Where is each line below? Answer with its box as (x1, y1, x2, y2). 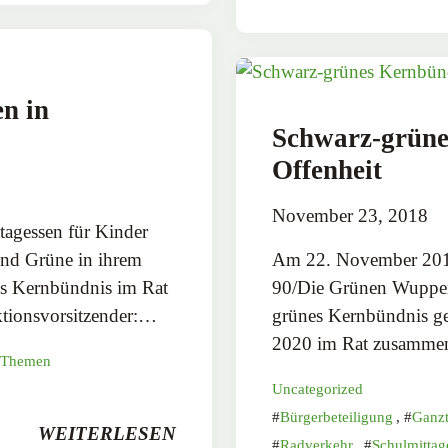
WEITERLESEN (38, 423, 176, 445)
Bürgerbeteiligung (280, 409, 393, 426)
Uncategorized (272, 381, 363, 398)
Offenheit (272, 155, 382, 186)
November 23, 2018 (272, 205, 428, 227)
